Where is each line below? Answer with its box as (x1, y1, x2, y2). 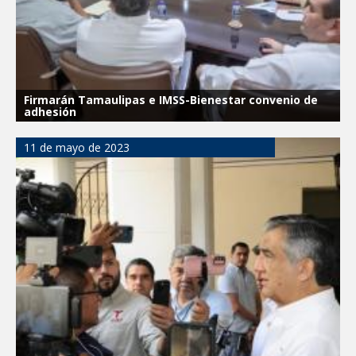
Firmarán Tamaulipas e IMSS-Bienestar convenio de (24, 91, 318, 107)
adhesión (24, 103, 76, 119)
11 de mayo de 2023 (24, 139, 130, 155)
